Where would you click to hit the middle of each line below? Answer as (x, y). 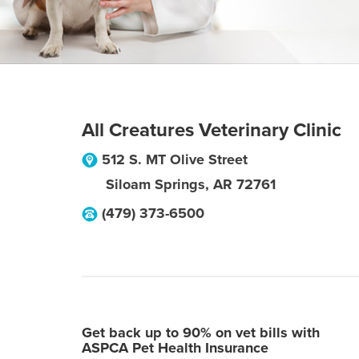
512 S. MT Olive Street (175, 159)
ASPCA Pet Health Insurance (175, 348)
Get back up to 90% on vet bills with (201, 333)
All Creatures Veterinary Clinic (212, 130)
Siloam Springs (155, 184)
